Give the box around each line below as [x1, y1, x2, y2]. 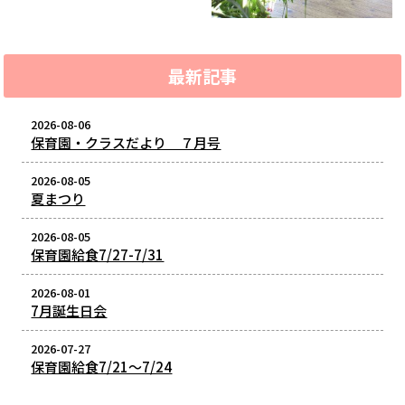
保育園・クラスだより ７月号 [31, 133, 221, 153]
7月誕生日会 [31, 301, 108, 321]
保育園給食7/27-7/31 [31, 245, 165, 265]
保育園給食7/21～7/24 [31, 357, 173, 377]
